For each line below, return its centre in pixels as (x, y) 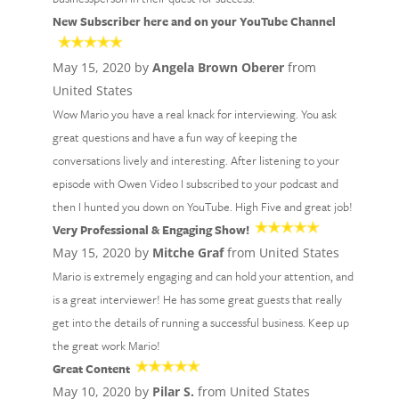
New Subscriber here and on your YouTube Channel (194, 21)
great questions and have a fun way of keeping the (175, 137)
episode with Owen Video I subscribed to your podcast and (195, 183)
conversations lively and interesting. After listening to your (195, 160)
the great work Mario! (106, 346)
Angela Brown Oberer (218, 67)
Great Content (91, 369)
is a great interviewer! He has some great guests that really (197, 299)
